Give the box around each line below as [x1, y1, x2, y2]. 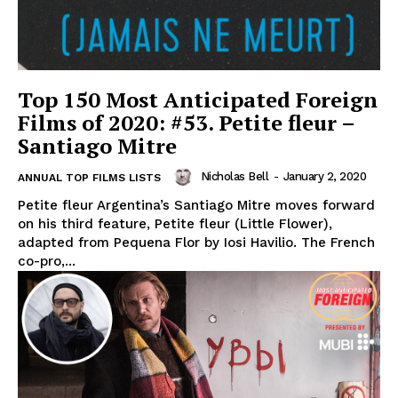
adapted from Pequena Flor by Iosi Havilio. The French [18, 235, 375, 251]
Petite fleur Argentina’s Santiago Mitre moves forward [18, 197, 375, 214]
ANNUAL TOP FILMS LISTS [18, 171, 161, 185]
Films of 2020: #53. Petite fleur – [18, 108, 355, 138]
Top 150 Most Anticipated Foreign [18, 85, 378, 115]
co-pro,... [18, 253, 76, 270]
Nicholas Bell [200, 170, 268, 184]
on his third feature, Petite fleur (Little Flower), [18, 216, 332, 233]
